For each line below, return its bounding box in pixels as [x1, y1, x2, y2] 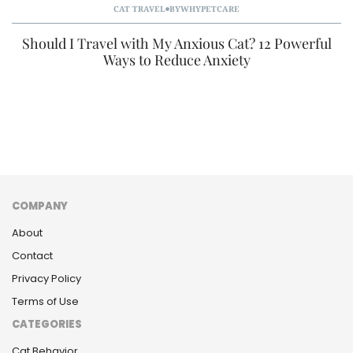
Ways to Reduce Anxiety [102, 50, 251, 69]
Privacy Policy [12, 271, 81, 286]
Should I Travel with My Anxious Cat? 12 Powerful [21, 34, 332, 53]
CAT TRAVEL [113, 3, 165, 14]
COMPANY [12, 199, 68, 214]
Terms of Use [12, 294, 79, 309]
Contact [12, 248, 53, 263]
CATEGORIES [12, 317, 82, 332]
